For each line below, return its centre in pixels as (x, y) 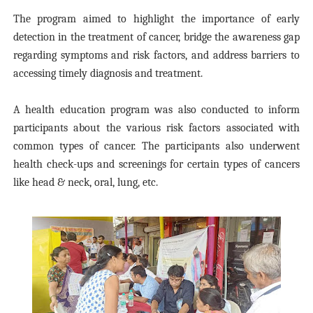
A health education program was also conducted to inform (156, 110)
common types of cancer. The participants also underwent (156, 146)
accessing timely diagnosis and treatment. (108, 73)
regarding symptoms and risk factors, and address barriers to (156, 55)
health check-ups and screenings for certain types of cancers (156, 164)
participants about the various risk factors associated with (156, 128)
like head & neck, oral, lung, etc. (85, 182)
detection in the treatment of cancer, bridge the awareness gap (156, 37)
